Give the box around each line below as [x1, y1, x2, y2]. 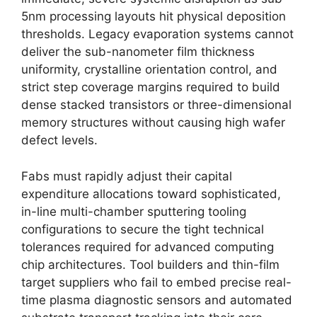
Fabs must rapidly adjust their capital [21, 168, 232, 183]
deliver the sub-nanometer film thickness [21, 45, 255, 59]
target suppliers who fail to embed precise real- [21, 275, 292, 289]
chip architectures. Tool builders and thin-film [21, 257, 279, 272]
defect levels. [21, 133, 98, 147]
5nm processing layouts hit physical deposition [21, 9, 286, 23]
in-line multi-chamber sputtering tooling [21, 204, 246, 219]
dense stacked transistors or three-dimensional [21, 98, 292, 112]
